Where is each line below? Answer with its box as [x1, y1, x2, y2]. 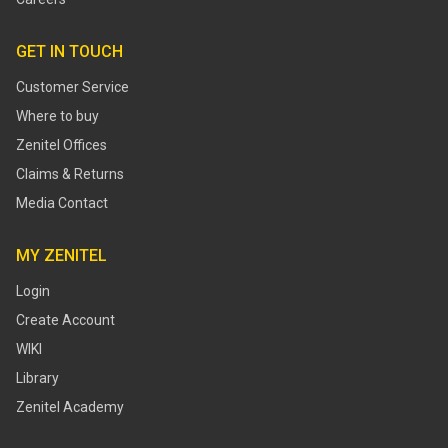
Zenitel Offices [16, 137, 107, 153]
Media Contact [16, 195, 108, 211]
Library [16, 370, 59, 386]
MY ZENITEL [16, 246, 107, 265]
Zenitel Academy [16, 399, 124, 415]
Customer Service [16, 79, 129, 95]
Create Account [16, 312, 115, 328]
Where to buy [16, 108, 99, 124]
